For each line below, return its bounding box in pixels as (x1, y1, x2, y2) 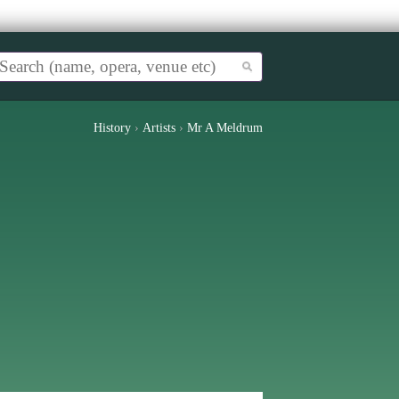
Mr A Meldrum (187, 121, 263, 134)
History (94, 121, 131, 134)
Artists (142, 121, 175, 134)
